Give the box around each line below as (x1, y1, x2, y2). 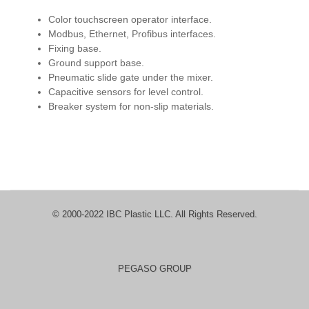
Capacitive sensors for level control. (48, 86, 206, 97)
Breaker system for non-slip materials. (48, 101, 214, 112)
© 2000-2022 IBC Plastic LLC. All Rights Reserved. (52, 209, 257, 219)
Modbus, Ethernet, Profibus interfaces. (48, 28, 219, 39)
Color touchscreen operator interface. (48, 14, 215, 25)
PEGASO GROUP (117, 263, 192, 274)
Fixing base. (48, 43, 104, 54)
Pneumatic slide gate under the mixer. (48, 72, 216, 83)
